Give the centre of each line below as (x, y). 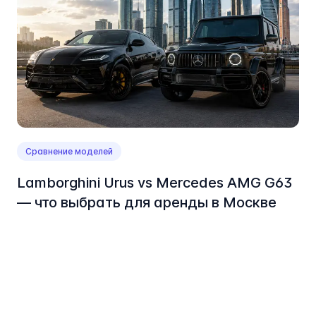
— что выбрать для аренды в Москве (147, 203)
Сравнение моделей (69, 152)
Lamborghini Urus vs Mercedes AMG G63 (154, 183)
